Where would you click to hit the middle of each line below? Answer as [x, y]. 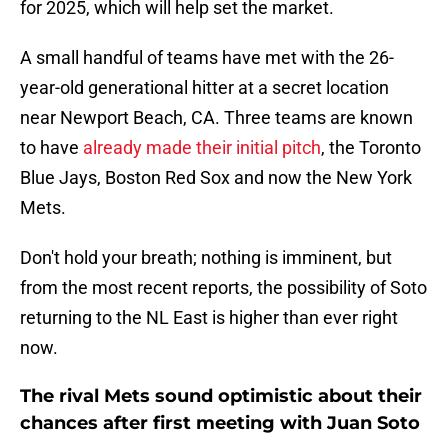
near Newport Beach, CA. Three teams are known [216, 118]
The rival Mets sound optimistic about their [221, 396]
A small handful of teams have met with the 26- [207, 58]
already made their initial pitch [202, 148]
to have [51, 148]
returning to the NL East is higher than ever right [209, 318]
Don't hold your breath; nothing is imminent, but [206, 258]
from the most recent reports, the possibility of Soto [223, 288]
